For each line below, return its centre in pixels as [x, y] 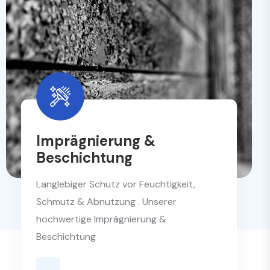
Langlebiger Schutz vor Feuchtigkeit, [116, 184]
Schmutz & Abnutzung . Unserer [106, 201]
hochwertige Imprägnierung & [101, 219]
